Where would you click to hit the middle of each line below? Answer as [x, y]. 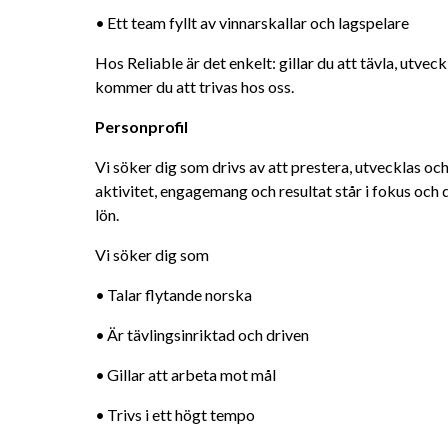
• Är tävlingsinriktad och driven [208, 334]
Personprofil [141, 126]
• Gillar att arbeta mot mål [191, 374]
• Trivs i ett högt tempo [181, 414]
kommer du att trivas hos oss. [194, 86]
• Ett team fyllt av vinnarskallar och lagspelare [258, 22]
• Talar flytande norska [179, 294]
